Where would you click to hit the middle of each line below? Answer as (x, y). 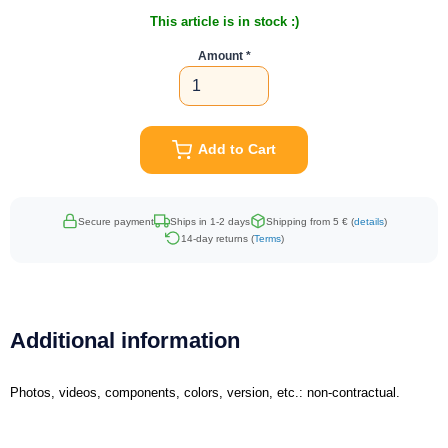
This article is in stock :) (224, 21)
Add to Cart (237, 149)
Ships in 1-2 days (209, 221)
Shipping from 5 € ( (309, 221)
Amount (220, 55)
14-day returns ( (217, 238)
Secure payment (115, 221)
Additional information (125, 340)
